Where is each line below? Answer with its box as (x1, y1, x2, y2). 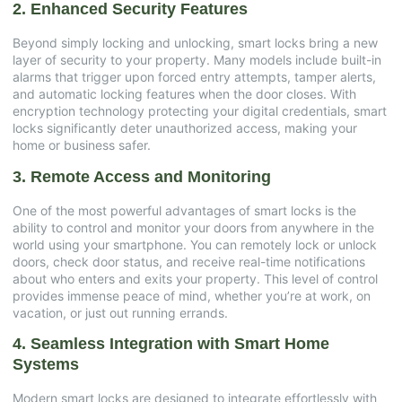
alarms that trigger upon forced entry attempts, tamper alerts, (13, 69, 376, 85)
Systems (13, 354, 79, 373)
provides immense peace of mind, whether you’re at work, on (13, 287, 371, 303)
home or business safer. (13, 137, 151, 153)
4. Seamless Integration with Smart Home (13, 334, 329, 353)
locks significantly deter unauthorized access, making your (13, 120, 357, 136)
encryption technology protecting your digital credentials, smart (13, 103, 387, 119)
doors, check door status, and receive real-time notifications (13, 253, 365, 269)
